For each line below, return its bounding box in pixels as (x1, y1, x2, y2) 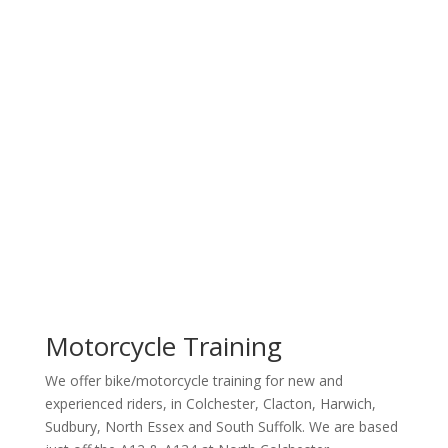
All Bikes (164, 44, 283, 85)
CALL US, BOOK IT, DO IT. (137, 152, 310, 171)
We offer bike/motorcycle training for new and (44, 371, 343, 390)
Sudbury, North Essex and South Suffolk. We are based (44, 417, 398, 436)
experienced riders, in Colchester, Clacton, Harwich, (44, 394, 376, 413)
